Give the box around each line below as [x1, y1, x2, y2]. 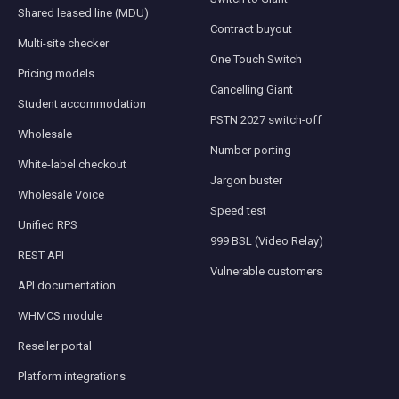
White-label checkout [18, 157, 126, 171]
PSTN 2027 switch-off [210, 112, 322, 126]
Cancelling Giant [210, 82, 293, 96]
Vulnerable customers [210, 264, 322, 278]
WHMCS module [18, 308, 102, 322]
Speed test [210, 203, 266, 217]
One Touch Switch [210, 52, 302, 66]
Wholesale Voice [18, 187, 104, 201]
